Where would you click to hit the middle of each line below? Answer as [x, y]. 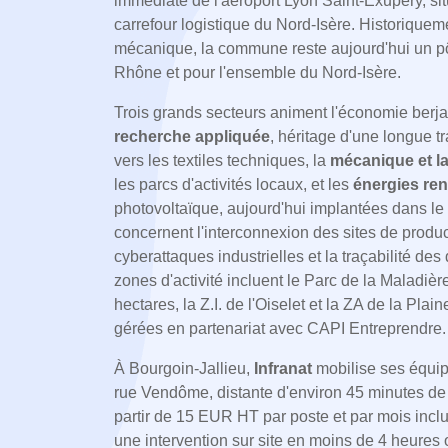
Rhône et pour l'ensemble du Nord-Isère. [257, 72]
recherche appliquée [192, 136]
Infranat [283, 368]
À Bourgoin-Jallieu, [184, 368]
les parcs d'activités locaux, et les [233, 184]
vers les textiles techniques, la [222, 160]
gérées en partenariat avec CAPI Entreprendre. [280, 328]
